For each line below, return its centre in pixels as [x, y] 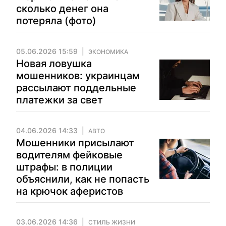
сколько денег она [62, 9]
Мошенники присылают [75, 143]
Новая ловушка [54, 64]
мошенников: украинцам [78, 76]
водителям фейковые [69, 155]
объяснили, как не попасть [83, 179]
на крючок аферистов [70, 191]
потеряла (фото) [56, 21]
